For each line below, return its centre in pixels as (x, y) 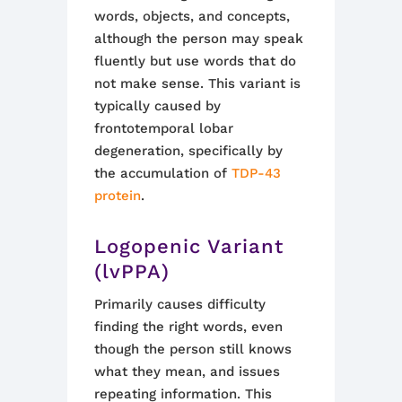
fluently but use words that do (195, 61)
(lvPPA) (132, 271)
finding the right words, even (188, 327)
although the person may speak (199, 39)
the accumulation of (163, 173)
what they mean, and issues (187, 371)
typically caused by (157, 106)
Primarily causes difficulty (180, 304)
